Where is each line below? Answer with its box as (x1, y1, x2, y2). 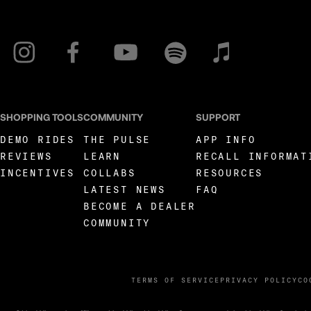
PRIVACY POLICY (219, 275, 298, 284)
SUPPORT (196, 110, 240, 123)
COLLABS (83, 166, 136, 178)
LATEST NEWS (83, 183, 166, 195)
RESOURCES (196, 166, 264, 178)
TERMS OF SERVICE (131, 275, 220, 284)
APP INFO (196, 133, 256, 145)
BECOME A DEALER (83, 199, 196, 212)
